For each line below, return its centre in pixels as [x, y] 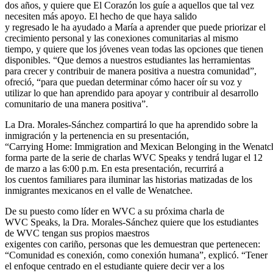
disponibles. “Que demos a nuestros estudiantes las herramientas [128, 60]
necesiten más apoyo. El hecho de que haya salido [101, 16]
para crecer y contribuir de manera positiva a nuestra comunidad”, [131, 71]
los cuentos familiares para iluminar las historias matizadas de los [129, 179]
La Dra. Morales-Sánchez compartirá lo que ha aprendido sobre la [131, 124]
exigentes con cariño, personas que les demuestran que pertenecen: [133, 244]
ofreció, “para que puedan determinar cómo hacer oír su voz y [123, 82]
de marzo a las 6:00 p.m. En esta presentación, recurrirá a [114, 168]
